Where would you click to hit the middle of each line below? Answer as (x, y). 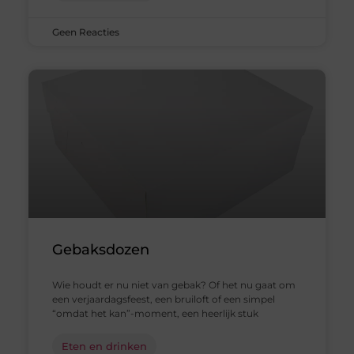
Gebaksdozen (100, 250)
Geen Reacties (85, 32)
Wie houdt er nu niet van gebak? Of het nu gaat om (173, 285)
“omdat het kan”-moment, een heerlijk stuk (155, 314)
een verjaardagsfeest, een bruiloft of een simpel (163, 299)
